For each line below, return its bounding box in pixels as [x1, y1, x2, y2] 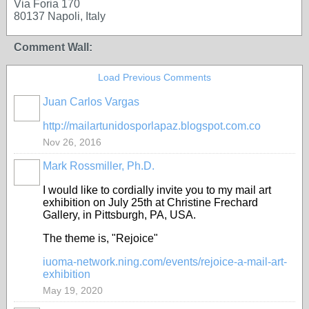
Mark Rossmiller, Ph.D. [43, 160, 154, 172]
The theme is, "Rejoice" [43, 232, 158, 244]
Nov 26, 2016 [43, 137, 101, 148]
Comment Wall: [14, 41, 92, 53]
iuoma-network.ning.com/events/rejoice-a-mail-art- [43, 256, 287, 268]
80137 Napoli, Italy [14, 10, 106, 22]
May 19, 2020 [43, 285, 103, 296]
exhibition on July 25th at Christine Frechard [43, 197, 258, 208]
